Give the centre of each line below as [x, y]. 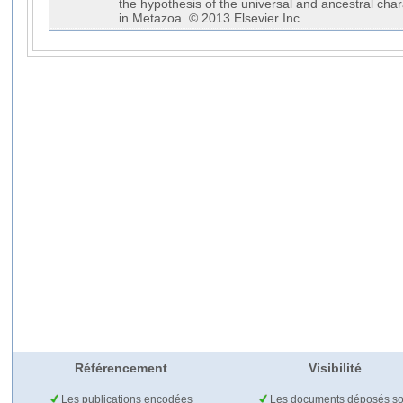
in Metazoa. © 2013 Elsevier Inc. [211, 18]
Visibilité [335, 368]
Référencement [121, 368]
